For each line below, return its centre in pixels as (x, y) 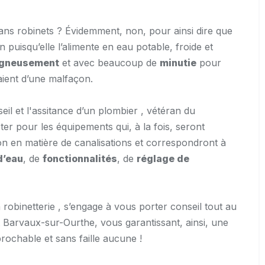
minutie (178, 63)
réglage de (163, 159)
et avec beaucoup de (109, 63)
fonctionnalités (80, 159)
